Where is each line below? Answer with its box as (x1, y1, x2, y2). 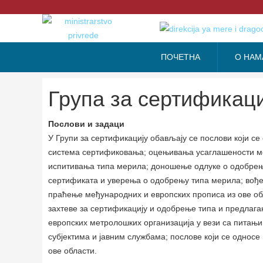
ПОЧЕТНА (161, 52, 200, 62)
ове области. (48, 246, 97, 255)
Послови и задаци (48, 119, 124, 129)
